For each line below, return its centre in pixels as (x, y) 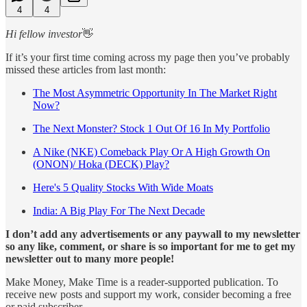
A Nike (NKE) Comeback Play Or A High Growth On (151, 151)
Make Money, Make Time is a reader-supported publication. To (142, 282)
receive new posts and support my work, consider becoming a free (148, 294)
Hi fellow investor (44, 34)
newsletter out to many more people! (90, 258)
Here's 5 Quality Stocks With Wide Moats (123, 187)
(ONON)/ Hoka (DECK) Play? (101, 164)
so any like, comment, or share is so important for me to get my (150, 246)
